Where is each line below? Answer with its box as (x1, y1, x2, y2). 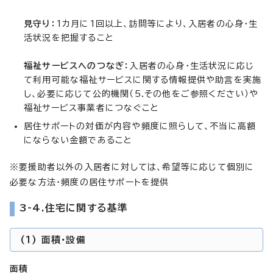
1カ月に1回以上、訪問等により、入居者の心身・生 (55, 19, 258, 28)
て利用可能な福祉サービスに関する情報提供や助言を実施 (24, 75, 262, 84)
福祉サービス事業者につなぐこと (24, 103, 158, 112)
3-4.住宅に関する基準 (19, 202, 129, 213)
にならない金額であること (24, 135, 132, 144)
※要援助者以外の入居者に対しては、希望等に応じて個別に (10, 162, 255, 171)
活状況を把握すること (24, 33, 113, 42)
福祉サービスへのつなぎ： (24, 61, 130, 70)
